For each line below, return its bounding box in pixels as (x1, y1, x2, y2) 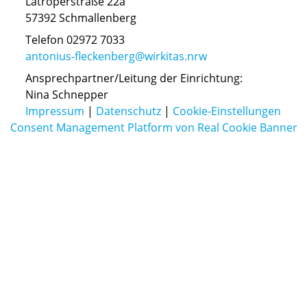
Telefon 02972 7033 (25, 32, 125, 47)
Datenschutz (96, 103, 161, 119)
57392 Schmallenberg (25, 10, 136, 25)
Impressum (25, 103, 84, 119)
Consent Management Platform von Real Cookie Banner (10, 120, 297, 135)
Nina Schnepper (25, 87, 108, 102)
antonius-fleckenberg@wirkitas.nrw (25, 49, 207, 64)
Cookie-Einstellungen (173, 103, 281, 119)
